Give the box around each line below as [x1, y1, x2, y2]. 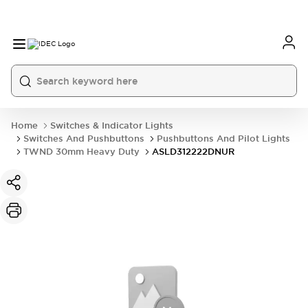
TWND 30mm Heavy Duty [23, 146, 140, 157]
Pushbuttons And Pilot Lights [157, 133, 290, 144]
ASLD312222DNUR [152, 146, 234, 157]
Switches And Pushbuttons [23, 133, 144, 144]
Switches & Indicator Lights [50, 120, 173, 131]
